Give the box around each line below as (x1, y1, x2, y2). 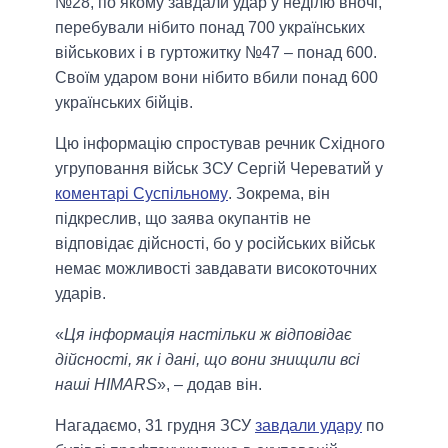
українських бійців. (55, 94, 193, 112)
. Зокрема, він (228, 185, 330, 203)
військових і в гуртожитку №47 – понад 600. (55, 44, 377, 62)
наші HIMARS (55, 376, 157, 394)
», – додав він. (157, 376, 262, 394)
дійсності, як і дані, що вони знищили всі (55, 351, 360, 369)
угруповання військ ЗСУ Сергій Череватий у (55, 160, 383, 178)
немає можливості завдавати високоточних (55, 260, 377, 278)
